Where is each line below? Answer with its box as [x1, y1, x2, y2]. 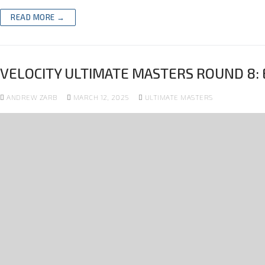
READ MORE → [11, 12, 65, 22]
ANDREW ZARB [4, 93, 57, 102]
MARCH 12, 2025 [73, 93, 129, 102]
